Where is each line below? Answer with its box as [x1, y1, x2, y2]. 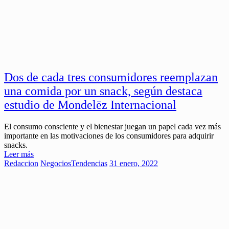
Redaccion [4, 158, 38, 168]
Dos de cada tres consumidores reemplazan [4, 71, 218, 84]
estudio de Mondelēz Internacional [4, 98, 176, 112]
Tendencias [71, 158, 107, 168]
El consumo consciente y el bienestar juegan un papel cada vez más [4, 122, 221, 131]
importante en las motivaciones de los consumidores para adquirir [4, 131, 214, 140]
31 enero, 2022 [109, 158, 158, 168]
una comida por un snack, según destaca [4, 84, 202, 98]
